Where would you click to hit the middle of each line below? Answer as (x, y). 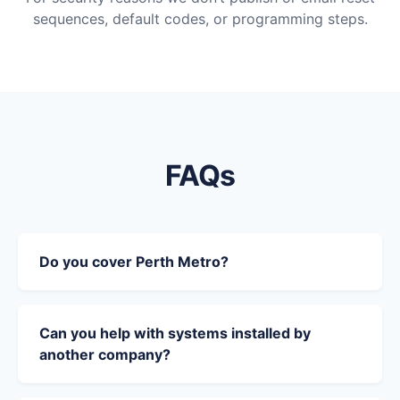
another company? (105, 355)
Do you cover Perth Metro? (134, 262)
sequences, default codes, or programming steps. (200, 19)
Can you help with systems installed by (175, 333)
